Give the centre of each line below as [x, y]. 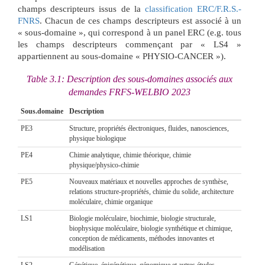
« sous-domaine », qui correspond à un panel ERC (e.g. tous [130, 32]
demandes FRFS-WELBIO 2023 [130, 92]
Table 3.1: [47, 79]
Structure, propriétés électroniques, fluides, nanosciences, [149, 128]
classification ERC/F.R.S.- [193, 9]
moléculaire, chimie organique [111, 201]
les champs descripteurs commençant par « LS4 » [130, 44]
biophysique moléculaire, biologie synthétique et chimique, [151, 228]
